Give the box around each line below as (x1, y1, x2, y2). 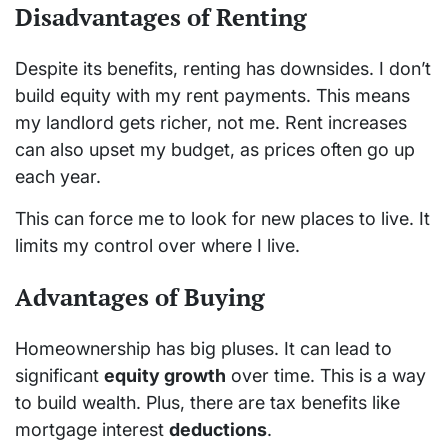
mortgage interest (15, 419, 169, 441)
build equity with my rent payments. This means (15, 85, 410, 107)
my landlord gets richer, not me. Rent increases (15, 112, 407, 134)
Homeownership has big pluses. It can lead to (15, 338, 392, 360)
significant (15, 365, 104, 387)
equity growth (104, 365, 226, 387)
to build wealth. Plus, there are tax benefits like (15, 392, 400, 414)
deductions (169, 419, 267, 441)
